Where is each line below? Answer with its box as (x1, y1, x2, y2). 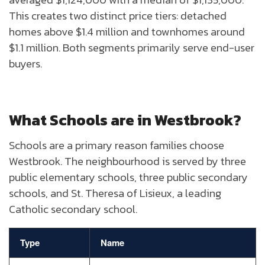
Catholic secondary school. (9, 201, 137, 218)
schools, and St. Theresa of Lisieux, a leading (9, 185, 221, 202)
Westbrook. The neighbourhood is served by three (9, 153, 246, 170)
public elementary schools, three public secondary (9, 169, 248, 186)
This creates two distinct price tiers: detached (9, 7, 227, 24)
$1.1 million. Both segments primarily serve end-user (9, 39, 254, 56)
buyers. (9, 55, 42, 72)
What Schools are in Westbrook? (9, 108, 241, 132)
